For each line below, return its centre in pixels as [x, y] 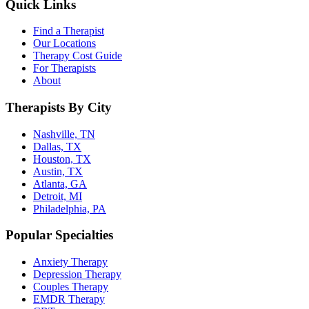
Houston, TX [62, 159]
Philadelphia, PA [70, 208]
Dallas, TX [57, 146]
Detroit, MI [58, 196]
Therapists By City [59, 107]
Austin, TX [58, 171]
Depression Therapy [77, 275]
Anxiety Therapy [70, 262]
